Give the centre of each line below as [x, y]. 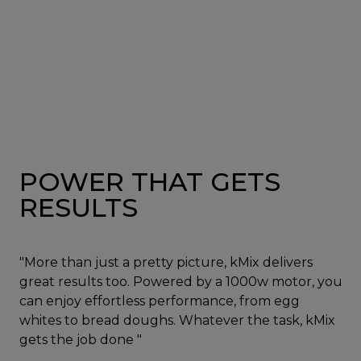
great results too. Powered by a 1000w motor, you [181, 282]
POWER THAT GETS [150, 182]
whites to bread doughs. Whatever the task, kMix [177, 321]
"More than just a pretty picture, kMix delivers [166, 263]
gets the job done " [81, 340]
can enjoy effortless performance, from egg [160, 301]
